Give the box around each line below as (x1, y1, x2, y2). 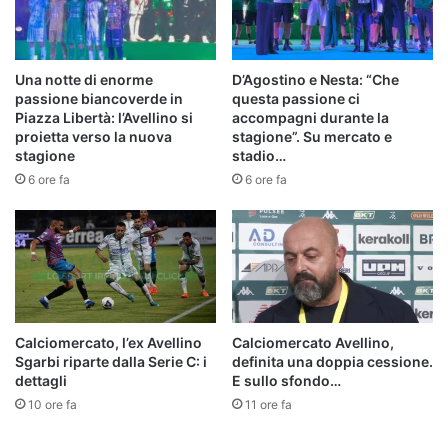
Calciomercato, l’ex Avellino (15, 334, 202, 352)
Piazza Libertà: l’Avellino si (15, 109, 193, 127)
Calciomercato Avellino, (232, 334, 394, 352)
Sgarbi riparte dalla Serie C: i (15, 353, 207, 371)
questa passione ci (232, 90, 360, 108)
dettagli (15, 372, 67, 390)
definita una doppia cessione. (232, 353, 433, 371)
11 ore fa (245, 397, 292, 413)
